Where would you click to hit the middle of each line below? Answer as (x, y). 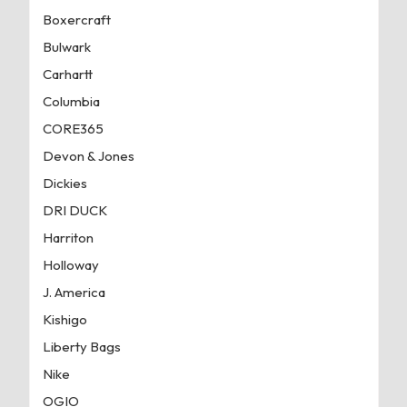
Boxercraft (76, 19)
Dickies (65, 183)
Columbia (71, 101)
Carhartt (67, 74)
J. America (74, 292)
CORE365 (73, 128)
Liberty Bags (81, 346)
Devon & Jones (88, 155)
